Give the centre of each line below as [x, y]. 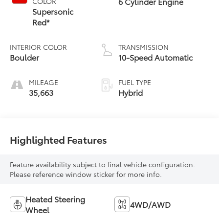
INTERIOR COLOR [39, 47]
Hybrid [130, 92]
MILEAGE [44, 82]
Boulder [25, 57]
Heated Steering [55, 199]
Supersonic [53, 11]
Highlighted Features [59, 139]
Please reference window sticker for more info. [86, 174]
